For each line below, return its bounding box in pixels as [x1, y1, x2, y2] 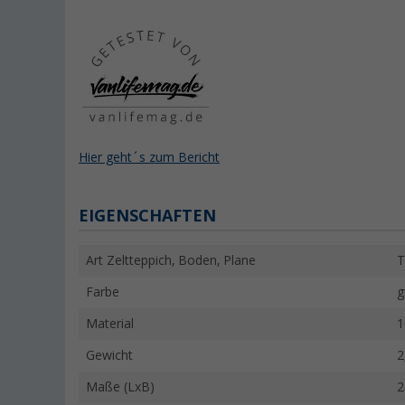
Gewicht [86, 348, 133, 363]
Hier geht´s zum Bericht [79, 150, 220, 165]
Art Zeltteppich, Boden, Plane [86, 253, 256, 268]
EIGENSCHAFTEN [79, 206, 216, 226]
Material [86, 316, 134, 332]
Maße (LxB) [86, 380, 155, 395]
